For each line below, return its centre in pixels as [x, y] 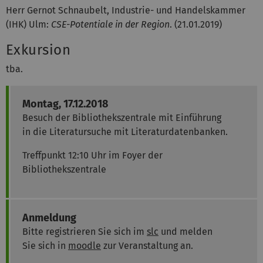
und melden [186, 231]
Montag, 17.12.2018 [65, 104]
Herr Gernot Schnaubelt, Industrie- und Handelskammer [126, 10]
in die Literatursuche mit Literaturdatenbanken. [125, 131]
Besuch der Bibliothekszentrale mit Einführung [122, 117]
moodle [85, 245]
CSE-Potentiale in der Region [110, 24]
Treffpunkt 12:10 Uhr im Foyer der [92, 155]
